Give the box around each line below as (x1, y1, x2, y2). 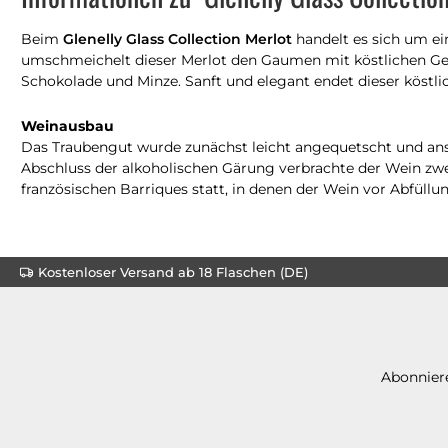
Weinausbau (21, 116, 114, 135)
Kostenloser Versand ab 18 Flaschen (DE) (38, 263, 308, 280)
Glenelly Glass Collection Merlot (63, 29, 292, 48)
